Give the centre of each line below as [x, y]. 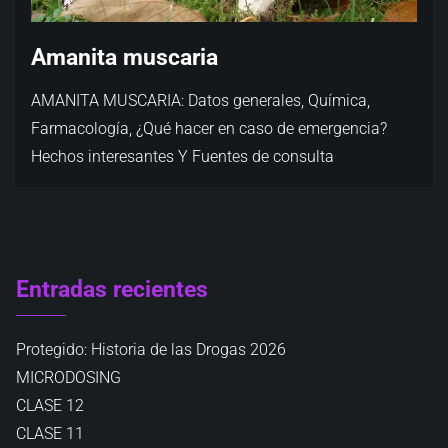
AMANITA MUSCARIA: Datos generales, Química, [200, 100]
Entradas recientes [112, 289]
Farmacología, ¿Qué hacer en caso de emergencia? [209, 128]
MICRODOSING [68, 377]
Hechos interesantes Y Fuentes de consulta [182, 156]
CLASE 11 [50, 433]
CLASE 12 [50, 405]
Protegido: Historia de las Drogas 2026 [151, 349]
